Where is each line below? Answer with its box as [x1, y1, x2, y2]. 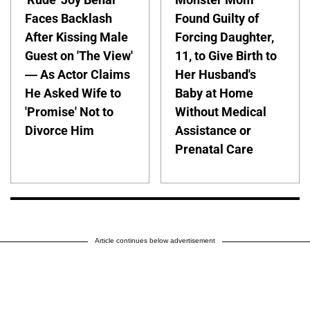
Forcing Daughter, [175, 29, 275, 44]
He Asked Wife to [25, 85, 121, 100]
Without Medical [175, 104, 267, 119]
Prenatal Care [175, 141, 254, 156]
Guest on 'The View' [25, 48, 133, 63]
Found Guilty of [175, 10, 259, 26]
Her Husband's [175, 66, 257, 82]
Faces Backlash [25, 10, 112, 26]
